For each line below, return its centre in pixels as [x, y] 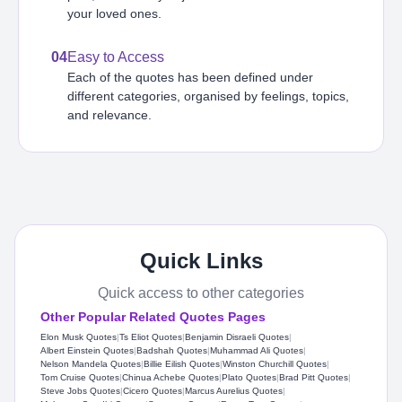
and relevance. [109, 114]
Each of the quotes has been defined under [190, 77]
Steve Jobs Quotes [80, 390]
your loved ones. [114, 13]
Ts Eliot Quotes [151, 336]
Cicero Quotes [153, 390]
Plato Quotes [249, 377]
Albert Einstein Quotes [87, 350]
